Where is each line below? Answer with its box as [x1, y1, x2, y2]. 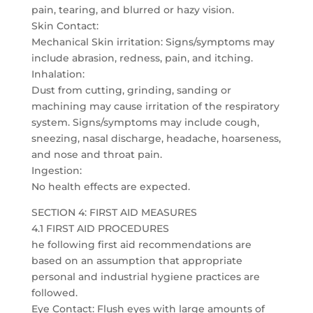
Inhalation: [31, 68, 85, 80]
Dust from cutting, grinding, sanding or [31, 84, 231, 96]
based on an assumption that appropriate [31, 254, 242, 267]
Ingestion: [31, 164, 82, 177]
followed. [31, 286, 78, 299]
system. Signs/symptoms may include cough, [31, 116, 259, 129]
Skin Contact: [31, 20, 99, 32]
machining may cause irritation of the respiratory [31, 100, 279, 112]
